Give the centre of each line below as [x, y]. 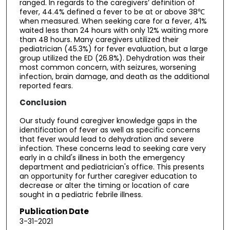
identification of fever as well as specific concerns [110, 130]
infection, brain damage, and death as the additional [114, 77]
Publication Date [54, 211]
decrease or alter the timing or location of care [104, 186]
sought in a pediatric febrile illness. [81, 195]
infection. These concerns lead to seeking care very [112, 149]
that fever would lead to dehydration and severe [107, 139]
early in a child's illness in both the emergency [102, 158]
